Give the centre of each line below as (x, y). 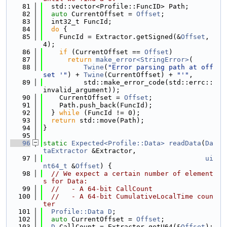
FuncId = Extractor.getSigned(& (112, 37)
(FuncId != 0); (110, 113)
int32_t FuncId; (78, 22)
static (55, 143)
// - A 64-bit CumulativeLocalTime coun (132, 196)
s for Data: (65, 181)
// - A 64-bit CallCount (102, 189)
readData (185, 143)
